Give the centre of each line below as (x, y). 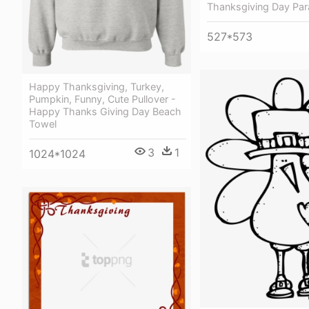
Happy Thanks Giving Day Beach (105, 111)
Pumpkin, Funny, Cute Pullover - (102, 99)
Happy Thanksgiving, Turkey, (97, 86)
